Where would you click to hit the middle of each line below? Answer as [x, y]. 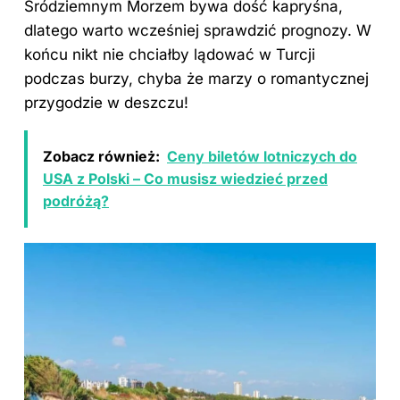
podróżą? [76, 200]
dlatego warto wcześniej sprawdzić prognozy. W [198, 30]
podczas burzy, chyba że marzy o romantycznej [196, 78]
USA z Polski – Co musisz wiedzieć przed [185, 178]
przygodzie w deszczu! [106, 102]
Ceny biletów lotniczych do [262, 156]
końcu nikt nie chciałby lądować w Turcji [170, 54]
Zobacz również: [101, 156]
